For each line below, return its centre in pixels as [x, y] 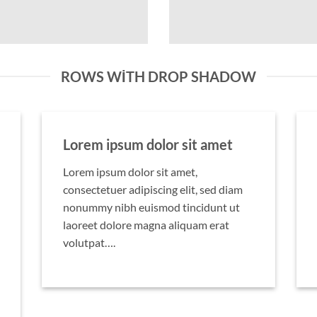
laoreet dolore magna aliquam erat [146, 225]
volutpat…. [89, 243]
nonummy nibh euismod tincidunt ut [151, 207]
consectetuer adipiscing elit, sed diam [153, 190]
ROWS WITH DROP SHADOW [158, 77]
